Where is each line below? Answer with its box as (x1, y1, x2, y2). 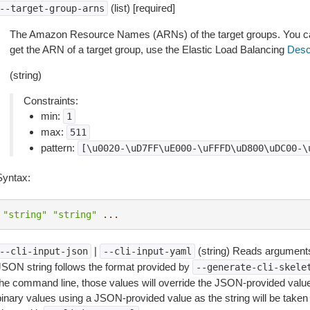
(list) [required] (107, 2, 175, 14)
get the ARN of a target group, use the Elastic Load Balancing (9, 44, 287, 55)
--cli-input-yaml (102, 246, 192, 257)
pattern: (40, 142, 77, 154)
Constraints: (23, 95, 78, 107)
